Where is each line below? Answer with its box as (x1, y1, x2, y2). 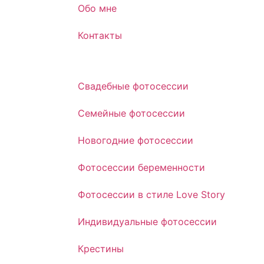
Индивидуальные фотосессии (78, 216, 217, 227)
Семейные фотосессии (78, 107, 185, 119)
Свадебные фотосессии (78, 80, 189, 92)
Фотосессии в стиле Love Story (78, 189, 225, 200)
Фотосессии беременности (78, 161, 205, 173)
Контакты (78, 29, 122, 41)
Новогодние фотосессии (78, 134, 193, 146)
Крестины (78, 243, 124, 255)
